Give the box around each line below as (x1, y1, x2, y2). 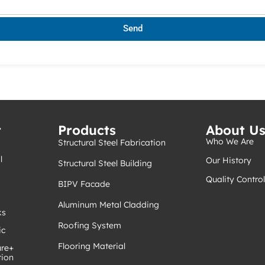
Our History (206, 154, 251, 166)
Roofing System (58, 219, 121, 231)
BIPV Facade (58, 178, 110, 189)
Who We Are (206, 135, 254, 147)
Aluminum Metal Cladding (58, 199, 159, 210)
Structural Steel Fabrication (58, 137, 166, 148)
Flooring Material (58, 240, 125, 251)
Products (58, 121, 116, 138)
